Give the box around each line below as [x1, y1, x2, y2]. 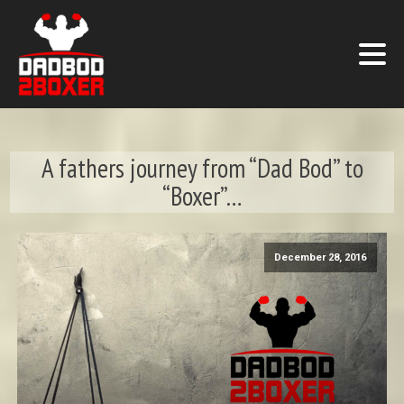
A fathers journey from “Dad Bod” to [41, 151, 363, 185]
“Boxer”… [161, 179, 243, 213]
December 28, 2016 [274, 252, 367, 264]
